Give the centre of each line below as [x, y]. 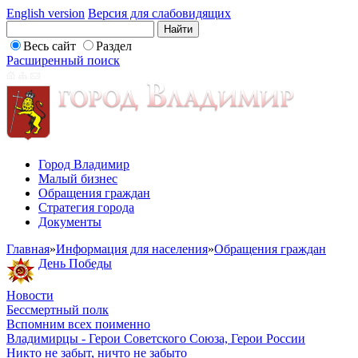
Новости [30, 295]
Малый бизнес [78, 179]
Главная [28, 249]
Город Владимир [84, 164]
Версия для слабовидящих [159, 13]
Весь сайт [50, 46]
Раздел [114, 46]
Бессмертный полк [58, 310]
